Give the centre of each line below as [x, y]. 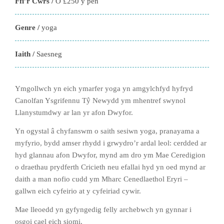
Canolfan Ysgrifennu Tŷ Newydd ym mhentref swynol [100, 100]
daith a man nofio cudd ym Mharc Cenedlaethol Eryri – [101, 179]
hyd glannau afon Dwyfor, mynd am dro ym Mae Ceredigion [110, 155]
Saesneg [49, 54]
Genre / [28, 27]
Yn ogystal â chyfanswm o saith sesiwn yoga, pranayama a [107, 131]
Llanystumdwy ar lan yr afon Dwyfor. [74, 112]
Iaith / [26, 54]
